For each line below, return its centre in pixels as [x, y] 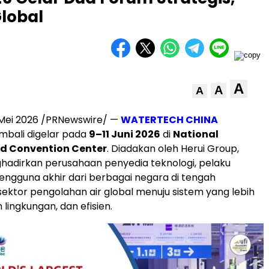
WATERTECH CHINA [169, 119]
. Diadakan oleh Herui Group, [173, 148]
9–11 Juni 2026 [125, 134]
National [196, 134]
